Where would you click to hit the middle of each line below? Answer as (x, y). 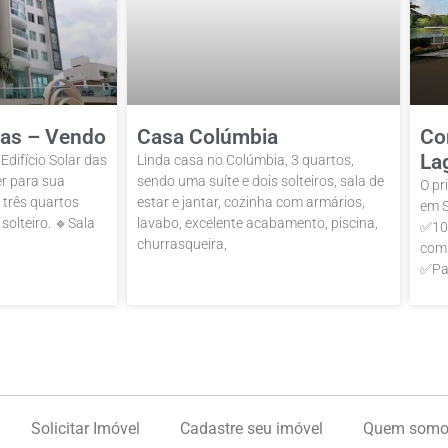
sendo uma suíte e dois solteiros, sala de (260, 180)
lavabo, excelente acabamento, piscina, (257, 222)
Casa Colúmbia (207, 136)
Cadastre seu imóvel (251, 428)
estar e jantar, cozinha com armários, (251, 201)
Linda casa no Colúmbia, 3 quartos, (245, 159)
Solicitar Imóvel (85, 428)
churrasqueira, (182, 243)
